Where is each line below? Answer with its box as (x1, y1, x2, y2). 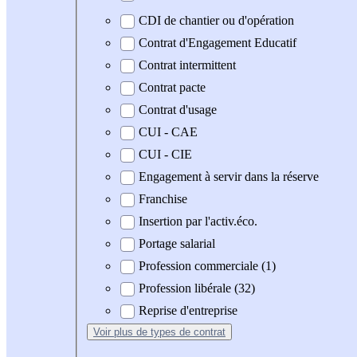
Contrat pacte (139, 80, 206, 95)
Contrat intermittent (139, 58, 236, 73)
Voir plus (93, 326, 136, 339)
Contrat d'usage (139, 103, 217, 117)
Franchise (139, 192, 187, 206)
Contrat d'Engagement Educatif (139, 36, 296, 50)
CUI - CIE (139, 147, 192, 162)
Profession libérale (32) (139, 281, 255, 296)
